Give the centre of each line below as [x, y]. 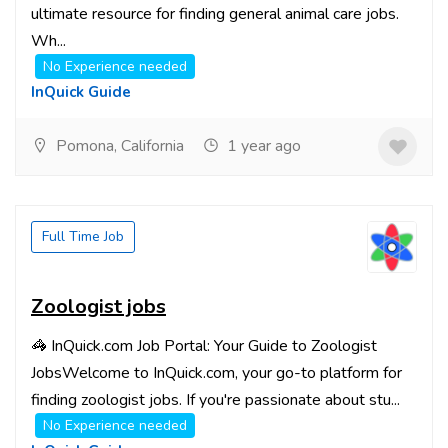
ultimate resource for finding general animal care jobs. [215, 14]
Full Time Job [83, 236]
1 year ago [262, 146]
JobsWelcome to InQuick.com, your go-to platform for [216, 373]
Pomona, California [118, 146]
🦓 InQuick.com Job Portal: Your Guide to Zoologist [204, 346]
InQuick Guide [81, 92]
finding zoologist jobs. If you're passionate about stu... [215, 400]
